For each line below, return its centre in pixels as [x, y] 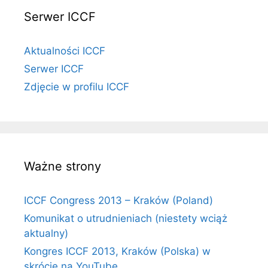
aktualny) [46, 233]
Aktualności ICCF [65, 51]
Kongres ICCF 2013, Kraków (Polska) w [117, 251]
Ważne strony [63, 166]
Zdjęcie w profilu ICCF [77, 87]
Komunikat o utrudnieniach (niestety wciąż [126, 218]
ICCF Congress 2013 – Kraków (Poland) [118, 200]
